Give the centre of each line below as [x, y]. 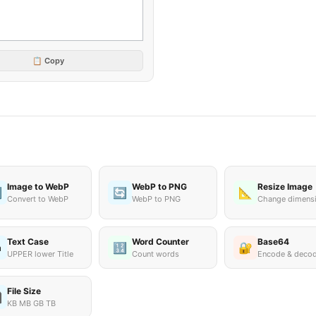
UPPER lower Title [41, 254]
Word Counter [161, 242]
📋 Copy [49, 61]
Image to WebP [38, 187]
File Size [24, 291]
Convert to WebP [38, 199]
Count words [156, 254]
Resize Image [285, 187]
